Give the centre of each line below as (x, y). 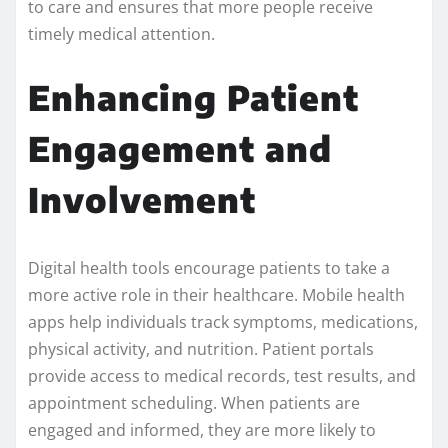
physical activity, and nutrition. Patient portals (201, 349)
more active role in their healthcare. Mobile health (216, 295)
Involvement (142, 199)
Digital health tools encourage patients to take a (209, 268)
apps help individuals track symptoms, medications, (223, 322)
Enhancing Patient (193, 97)
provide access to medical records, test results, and (222, 376)
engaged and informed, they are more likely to (202, 430)
